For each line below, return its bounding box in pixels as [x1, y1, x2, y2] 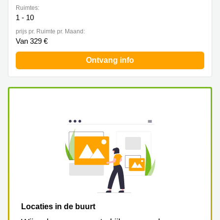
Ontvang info [86, 56, 134, 64]
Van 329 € [16, 37, 48, 45]
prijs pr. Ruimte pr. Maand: [16, 28, 85, 35]
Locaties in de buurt [21, 202, 95, 211]
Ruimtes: [16, 4, 39, 11]
